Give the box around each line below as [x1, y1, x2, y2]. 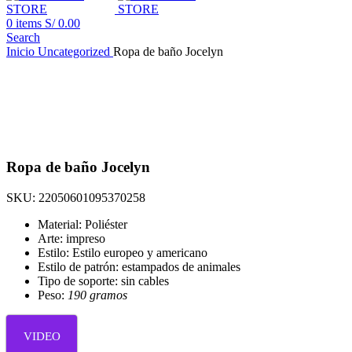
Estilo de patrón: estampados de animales [38, 259, 240, 273]
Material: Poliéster [38, 217, 127, 231]
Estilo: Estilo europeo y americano [38, 245, 207, 259]
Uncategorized [38, 44, 113, 58]
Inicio [6, 44, 38, 58]
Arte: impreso [38, 231, 105, 245]
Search [6, 30, 40, 44]
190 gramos [68, 288, 127, 302]
